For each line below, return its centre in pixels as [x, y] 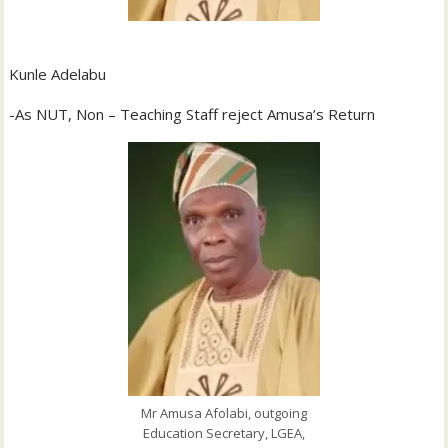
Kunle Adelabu [58, 74]
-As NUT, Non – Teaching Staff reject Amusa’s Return [192, 114]
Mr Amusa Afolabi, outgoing [224, 412]
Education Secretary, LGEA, [224, 432]
